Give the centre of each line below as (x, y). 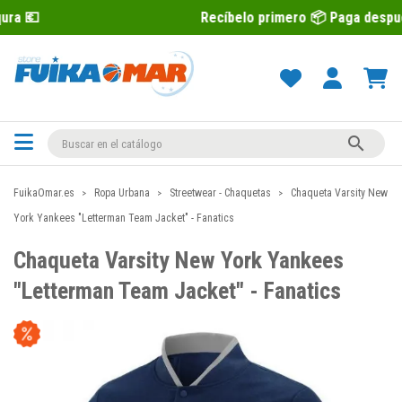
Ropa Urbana (122, 193)
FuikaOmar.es (44, 193)
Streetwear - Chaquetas (220, 193)
